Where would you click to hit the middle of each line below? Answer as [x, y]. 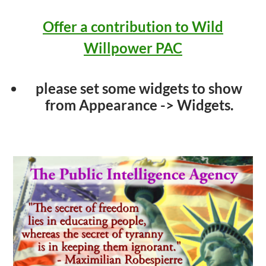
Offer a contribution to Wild [133, 26]
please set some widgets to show [139, 88]
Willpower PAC [133, 48]
